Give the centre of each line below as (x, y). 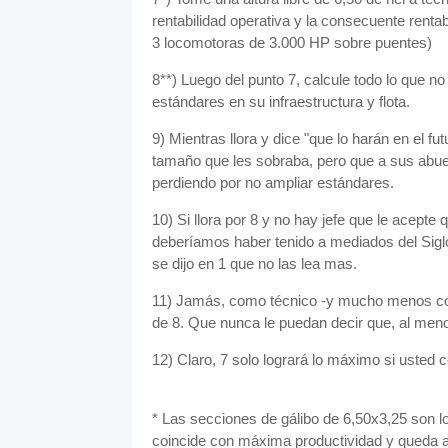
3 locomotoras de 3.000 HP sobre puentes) (292, 42)
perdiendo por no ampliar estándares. (273, 182)
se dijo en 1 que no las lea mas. (254, 263)
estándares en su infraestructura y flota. (283, 101)
